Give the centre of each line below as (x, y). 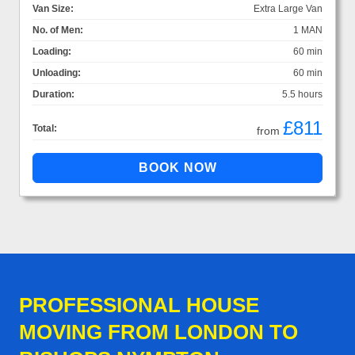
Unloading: (57, 73)
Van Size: (53, 8)
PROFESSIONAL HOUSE (139, 305)
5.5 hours (302, 94)
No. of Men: (58, 30)
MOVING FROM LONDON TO (158, 332)
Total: (45, 128)
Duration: (53, 94)
